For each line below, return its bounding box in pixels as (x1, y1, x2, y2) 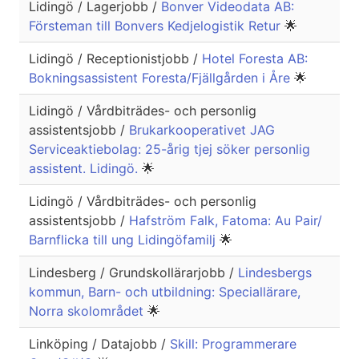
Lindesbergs (238, 264, 312, 281)
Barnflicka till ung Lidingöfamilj (29, 232, 220, 248)
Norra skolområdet (29, 303, 147, 320)
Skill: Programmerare (170, 336, 296, 353)
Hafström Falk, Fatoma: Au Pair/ (129, 212, 322, 229)
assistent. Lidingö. (29, 160, 142, 177)
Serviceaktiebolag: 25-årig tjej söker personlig (29, 141, 310, 158)
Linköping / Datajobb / (29, 336, 170, 353)
